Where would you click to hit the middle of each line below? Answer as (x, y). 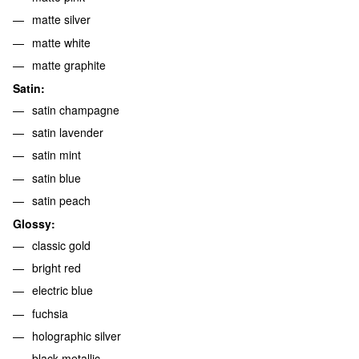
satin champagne (76, 109)
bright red (56, 267)
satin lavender (68, 132)
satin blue (56, 177)
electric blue (63, 290)
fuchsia (50, 313)
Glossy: (34, 223)
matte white (61, 42)
